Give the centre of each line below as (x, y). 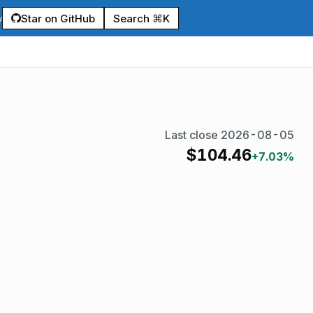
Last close (193, 135)
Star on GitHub (58, 18)
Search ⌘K (141, 18)
